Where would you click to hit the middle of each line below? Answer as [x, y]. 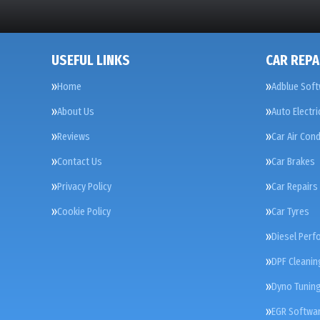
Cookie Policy [84, 211]
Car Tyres [290, 211]
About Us [76, 111]
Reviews [74, 136]
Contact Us [80, 161]
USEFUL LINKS [91, 60]
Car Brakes [293, 161]
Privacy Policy [84, 186]
